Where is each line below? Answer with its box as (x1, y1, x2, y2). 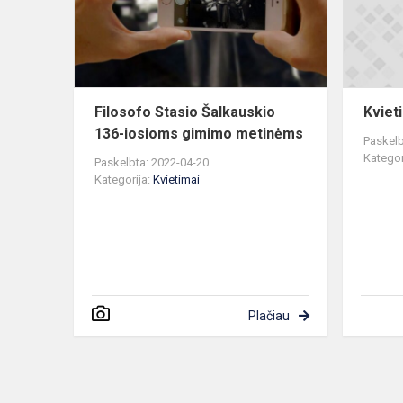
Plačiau (247, 309, 290, 324)
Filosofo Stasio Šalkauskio (94, 103, 275, 121)
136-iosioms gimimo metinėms (94, 125, 303, 143)
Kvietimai (153, 173, 200, 187)
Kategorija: (94, 173, 153, 187)
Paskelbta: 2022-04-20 (94, 156, 209, 170)
